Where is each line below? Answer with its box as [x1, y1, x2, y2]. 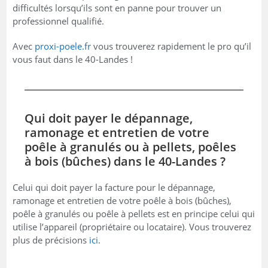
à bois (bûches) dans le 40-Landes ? [25, 153, 226, 169]
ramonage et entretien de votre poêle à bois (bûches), [13, 194, 232, 206]
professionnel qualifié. [13, 14, 105, 27]
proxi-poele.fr [35, 39, 92, 52]
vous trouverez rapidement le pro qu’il [91, 39, 252, 52]
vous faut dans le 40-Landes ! [13, 53, 133, 65]
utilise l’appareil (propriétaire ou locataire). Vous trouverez [13, 220, 252, 233]
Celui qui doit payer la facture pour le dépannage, [13, 181, 216, 193]
